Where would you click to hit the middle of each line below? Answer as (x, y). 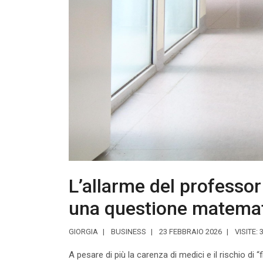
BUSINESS (129, 232)
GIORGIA (83, 232)
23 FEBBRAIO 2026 (190, 232)
